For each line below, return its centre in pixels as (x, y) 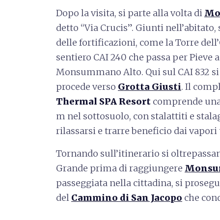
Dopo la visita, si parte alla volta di (130, 13)
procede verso (87, 87)
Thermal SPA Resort (103, 101)
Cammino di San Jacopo (127, 198)
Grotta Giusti (150, 87)
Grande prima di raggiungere (120, 168)
